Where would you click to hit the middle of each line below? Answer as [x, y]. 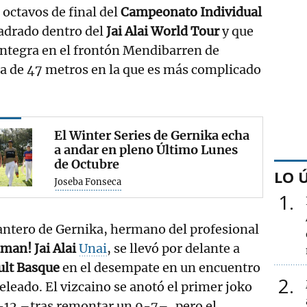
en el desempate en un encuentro [162, 267]
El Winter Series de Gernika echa [152, 135]
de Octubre [87, 164]
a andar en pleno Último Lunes [146, 149]
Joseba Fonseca [88, 182]
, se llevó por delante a [174, 248]
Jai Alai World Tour [163, 31]
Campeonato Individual [191, 12]
